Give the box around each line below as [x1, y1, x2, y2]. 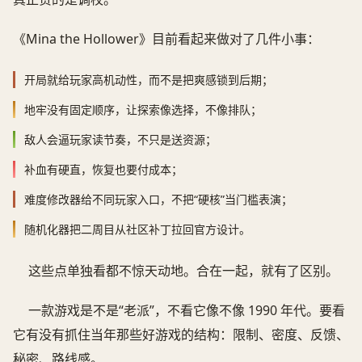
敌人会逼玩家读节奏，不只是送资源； [24, 132, 217, 148]
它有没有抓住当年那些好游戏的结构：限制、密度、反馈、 [13, 325, 349, 343]
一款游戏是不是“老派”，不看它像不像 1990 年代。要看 [28, 301, 346, 319]
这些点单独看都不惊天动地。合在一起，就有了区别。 [28, 261, 339, 280]
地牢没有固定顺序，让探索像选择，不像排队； [24, 102, 262, 118]
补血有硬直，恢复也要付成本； [24, 162, 183, 178]
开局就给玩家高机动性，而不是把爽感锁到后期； [24, 72, 273, 88]
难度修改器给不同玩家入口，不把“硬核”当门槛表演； [24, 192, 293, 208]
